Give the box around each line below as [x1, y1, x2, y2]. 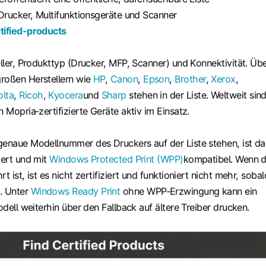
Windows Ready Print [30, 185, 121, 197]
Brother [175, 72, 206, 85]
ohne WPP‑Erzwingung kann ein [120, 185, 257, 197]
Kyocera [48, 88, 83, 101]
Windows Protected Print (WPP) [49, 153, 183, 165]
